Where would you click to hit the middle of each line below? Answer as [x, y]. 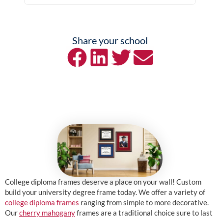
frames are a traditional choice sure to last [144, 212]
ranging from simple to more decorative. [144, 202]
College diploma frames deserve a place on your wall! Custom [103, 181]
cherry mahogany [47, 212]
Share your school [110, 41]
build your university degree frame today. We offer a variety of [105, 192]
